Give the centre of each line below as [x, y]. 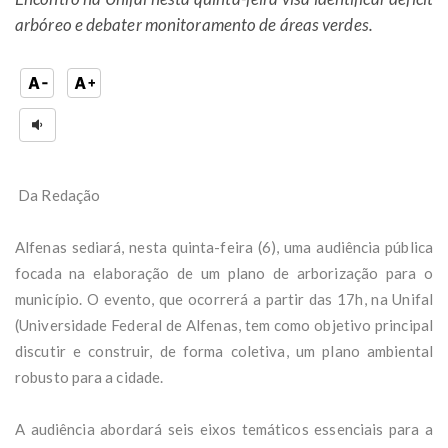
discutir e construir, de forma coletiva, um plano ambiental [224, 350]
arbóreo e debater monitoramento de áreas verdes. [194, 24]
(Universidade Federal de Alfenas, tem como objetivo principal [224, 324]
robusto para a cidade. [89, 376]
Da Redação [58, 194]
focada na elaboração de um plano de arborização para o [224, 272]
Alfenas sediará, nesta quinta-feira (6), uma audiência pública [224, 246]
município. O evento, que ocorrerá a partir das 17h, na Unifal [224, 298]
